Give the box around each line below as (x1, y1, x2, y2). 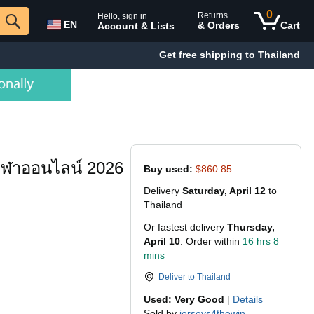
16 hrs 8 (243, 235, 279, 247)
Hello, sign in (97, 11, 147, 21)
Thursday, (227, 221, 275, 233)
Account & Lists (97, 20, 175, 32)
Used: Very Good (144, 294, 227, 305)
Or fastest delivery (144, 221, 227, 233)
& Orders (198, 20, 240, 31)
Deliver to (158, 272, 197, 282)
